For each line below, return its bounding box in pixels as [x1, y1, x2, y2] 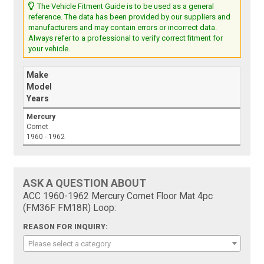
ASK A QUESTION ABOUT [23, 177, 147, 190]
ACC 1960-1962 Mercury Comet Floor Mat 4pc [23, 191, 213, 202]
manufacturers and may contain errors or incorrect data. [28, 23, 217, 32]
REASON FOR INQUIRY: [23, 223, 108, 232]
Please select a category [28, 239, 111, 249]
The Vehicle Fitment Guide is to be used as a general [35, 2, 214, 11]
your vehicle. [28, 44, 71, 54]
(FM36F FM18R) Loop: [23, 203, 117, 214]
